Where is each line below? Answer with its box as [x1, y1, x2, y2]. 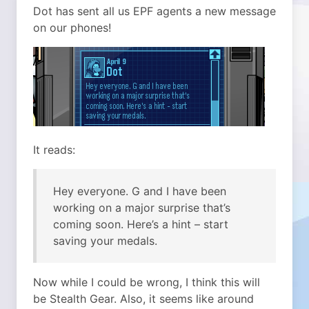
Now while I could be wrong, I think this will [33, 275, 260, 289]
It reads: [33, 143, 75, 157]
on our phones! [33, 21, 111, 34]
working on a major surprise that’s [53, 201, 230, 215]
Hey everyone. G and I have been [53, 184, 226, 198]
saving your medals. [53, 234, 157, 248]
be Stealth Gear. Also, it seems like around [33, 292, 254, 306]
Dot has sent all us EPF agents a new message [33, 4, 276, 18]
